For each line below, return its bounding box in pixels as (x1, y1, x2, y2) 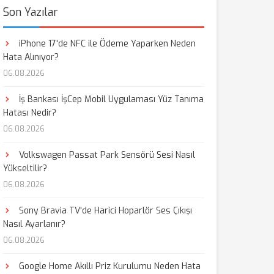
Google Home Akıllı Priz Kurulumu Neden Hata (16, 261, 201, 272)
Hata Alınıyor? (2, 51, 59, 63)
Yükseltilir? (2, 163, 47, 174)
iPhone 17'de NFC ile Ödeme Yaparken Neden (16, 38, 196, 50)
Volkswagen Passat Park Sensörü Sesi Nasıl (16, 149, 195, 161)
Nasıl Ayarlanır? (2, 218, 65, 230)
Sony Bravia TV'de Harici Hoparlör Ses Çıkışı (16, 205, 192, 217)
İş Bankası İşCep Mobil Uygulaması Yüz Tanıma (16, 94, 204, 105)
